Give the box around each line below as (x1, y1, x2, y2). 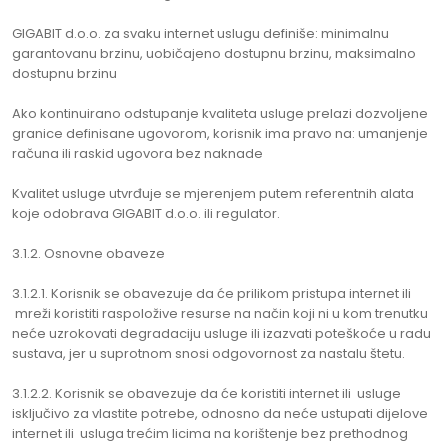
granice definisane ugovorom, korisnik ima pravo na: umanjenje (12, 124, 428, 143)
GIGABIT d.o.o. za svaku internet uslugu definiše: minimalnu (12, 24, 389, 43)
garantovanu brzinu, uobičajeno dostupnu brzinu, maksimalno (12, 44, 416, 63)
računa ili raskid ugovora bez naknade (12, 144, 263, 163)
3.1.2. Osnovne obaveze (12, 244, 165, 263)
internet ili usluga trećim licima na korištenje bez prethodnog (12, 424, 408, 443)
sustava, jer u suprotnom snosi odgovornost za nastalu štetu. (12, 344, 405, 363)
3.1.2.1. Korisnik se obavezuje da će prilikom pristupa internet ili (12, 284, 411, 303)
